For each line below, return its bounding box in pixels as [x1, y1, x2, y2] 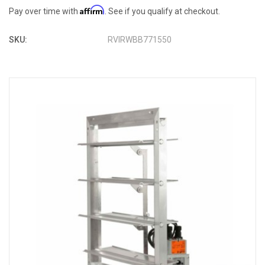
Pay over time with [9, 7, 80, 17]
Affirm [80, 5, 105, 15]
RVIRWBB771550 [108, 35, 172, 45]
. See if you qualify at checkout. [105, 7, 220, 17]
